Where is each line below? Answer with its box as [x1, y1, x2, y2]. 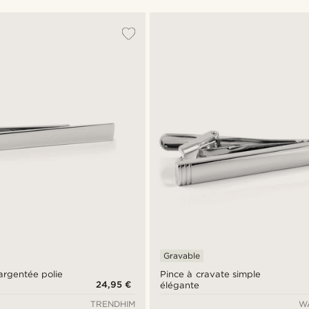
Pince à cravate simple [160, 269, 261, 280]
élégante [160, 280, 200, 291]
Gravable [163, 250, 201, 261]
